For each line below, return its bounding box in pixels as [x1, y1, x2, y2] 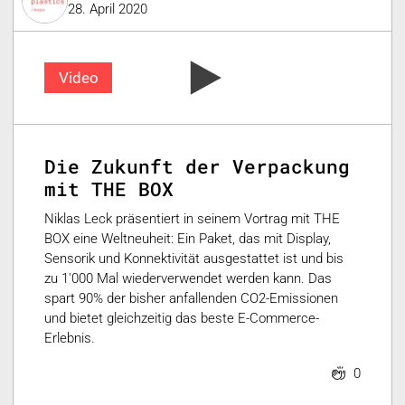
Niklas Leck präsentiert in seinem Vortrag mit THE [44, 210, 341, 227]
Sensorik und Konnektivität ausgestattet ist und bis [44, 250, 344, 267]
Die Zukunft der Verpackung [44, 154, 351, 180]
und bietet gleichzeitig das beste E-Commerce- [44, 309, 320, 326]
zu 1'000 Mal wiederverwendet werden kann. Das [44, 269, 333, 287]
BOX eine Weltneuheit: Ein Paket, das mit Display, [44, 230, 332, 247]
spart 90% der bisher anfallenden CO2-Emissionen [44, 289, 339, 306]
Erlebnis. [44, 329, 96, 346]
